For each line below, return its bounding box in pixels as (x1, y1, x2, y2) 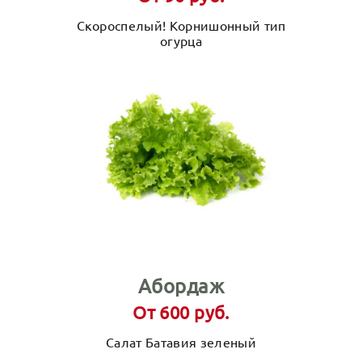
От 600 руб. (133, 301, 229, 322)
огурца (160, 32, 202, 48)
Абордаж (137, 274, 225, 297)
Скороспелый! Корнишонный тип (76, 17, 286, 33)
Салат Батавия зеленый (106, 334, 256, 350)
